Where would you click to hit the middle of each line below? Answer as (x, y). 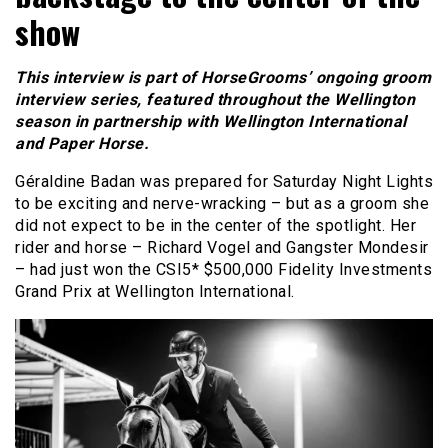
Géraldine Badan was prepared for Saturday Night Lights (224, 182)
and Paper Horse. (82, 144)
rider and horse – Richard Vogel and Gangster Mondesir (222, 248)
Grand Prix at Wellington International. (155, 292)
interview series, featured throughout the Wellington (215, 100)
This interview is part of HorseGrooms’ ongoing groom (223, 78)
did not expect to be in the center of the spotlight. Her (215, 226)
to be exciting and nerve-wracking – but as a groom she (222, 204)
